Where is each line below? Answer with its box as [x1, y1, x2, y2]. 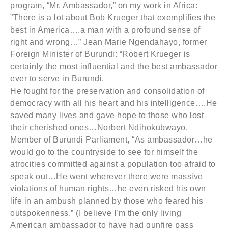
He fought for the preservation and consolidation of [10, 87, 205, 95]
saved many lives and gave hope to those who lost [10, 111, 204, 120]
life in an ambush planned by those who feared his [10, 196, 204, 205]
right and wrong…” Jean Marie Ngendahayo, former [10, 38, 207, 46]
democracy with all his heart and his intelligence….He [10, 99, 217, 107]
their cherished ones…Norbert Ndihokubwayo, [10, 123, 188, 132]
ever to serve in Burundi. [10, 74, 104, 83]
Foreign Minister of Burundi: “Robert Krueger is [10, 50, 190, 59]
